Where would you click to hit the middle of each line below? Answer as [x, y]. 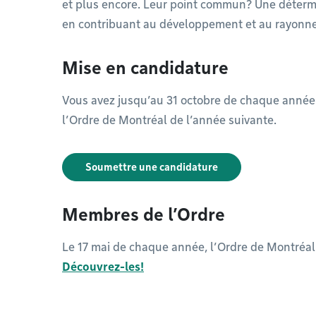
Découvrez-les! [103, 267]
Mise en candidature [145, 68]
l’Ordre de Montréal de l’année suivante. [169, 120]
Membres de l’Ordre [144, 215]
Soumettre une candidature [152, 167]
